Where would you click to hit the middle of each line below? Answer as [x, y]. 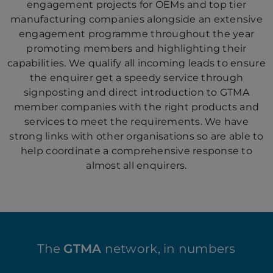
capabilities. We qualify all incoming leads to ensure [136, 63]
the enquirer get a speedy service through [136, 78]
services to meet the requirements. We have [136, 122]
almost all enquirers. [136, 165]
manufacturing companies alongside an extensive [136, 19]
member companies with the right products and [136, 107]
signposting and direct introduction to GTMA [136, 92]
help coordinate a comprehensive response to [136, 151]
